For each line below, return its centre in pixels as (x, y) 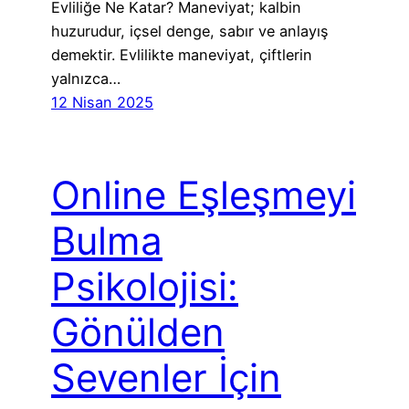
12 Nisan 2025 (102, 102)
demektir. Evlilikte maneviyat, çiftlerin (182, 54)
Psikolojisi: (145, 286)
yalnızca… (86, 78)
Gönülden (138, 331)
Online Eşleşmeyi (204, 194)
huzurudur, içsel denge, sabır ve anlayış (190, 31)
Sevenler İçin (166, 377)
